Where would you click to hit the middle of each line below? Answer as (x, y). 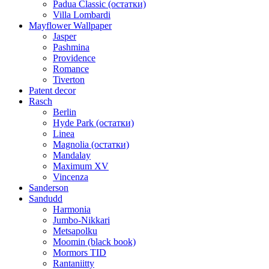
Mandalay (72, 155)
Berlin (65, 112)
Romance (71, 69)
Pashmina (71, 47)
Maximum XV (81, 166)
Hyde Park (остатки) (93, 123)
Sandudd (46, 198)
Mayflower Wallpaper (70, 26)
